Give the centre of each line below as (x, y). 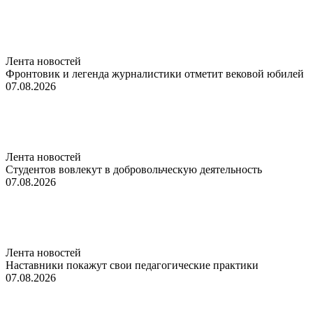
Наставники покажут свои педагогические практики (132, 265)
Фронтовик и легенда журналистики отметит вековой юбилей (155, 73)
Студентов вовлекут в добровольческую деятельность (134, 169)
